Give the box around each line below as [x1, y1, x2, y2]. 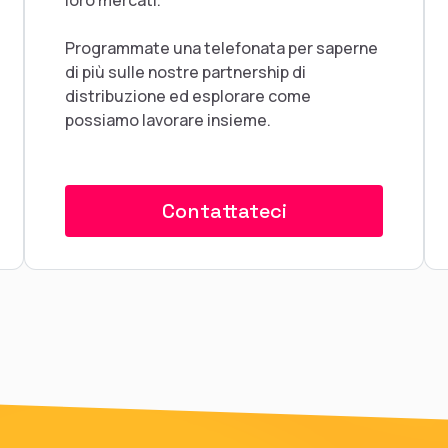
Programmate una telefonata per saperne [65, 36, 378, 59]
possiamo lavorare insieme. [65, 108, 271, 131]
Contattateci [161, 197, 287, 224]
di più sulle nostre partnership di [65, 60, 306, 83]
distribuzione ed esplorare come [65, 84, 311, 107]
